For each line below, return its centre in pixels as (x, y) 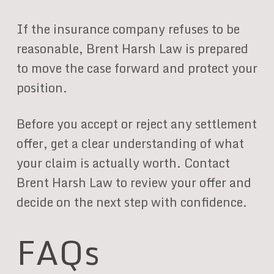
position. (42, 87)
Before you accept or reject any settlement (136, 124)
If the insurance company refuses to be (128, 29)
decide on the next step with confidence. (131, 202)
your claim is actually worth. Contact (123, 163)
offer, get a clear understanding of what (130, 143)
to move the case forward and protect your (137, 68)
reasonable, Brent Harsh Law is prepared (132, 48)
